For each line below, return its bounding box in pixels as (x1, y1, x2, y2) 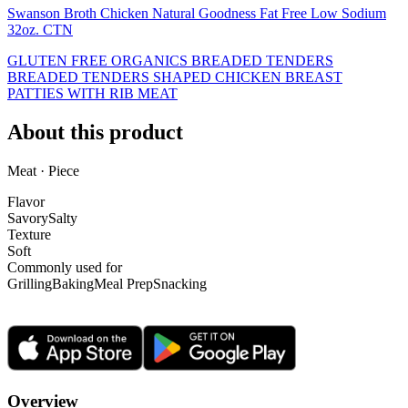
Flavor (7, 193, 45, 209)
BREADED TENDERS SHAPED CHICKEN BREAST (7, 69, 342, 86)
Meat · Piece (7, 162, 79, 178)
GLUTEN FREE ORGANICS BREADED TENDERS (7, 53, 333, 69)
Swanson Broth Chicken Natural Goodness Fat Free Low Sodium (7, 5, 386, 22)
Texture (7, 226, 51, 242)
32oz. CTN (7, 22, 73, 38)
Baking (52, 275, 94, 291)
